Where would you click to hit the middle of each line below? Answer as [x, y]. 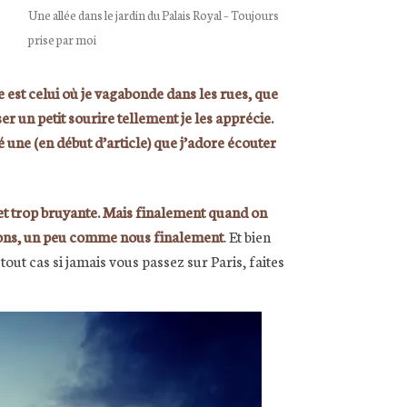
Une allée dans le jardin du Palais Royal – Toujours [154, 15]
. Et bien [247, 235]
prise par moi [62, 39]
